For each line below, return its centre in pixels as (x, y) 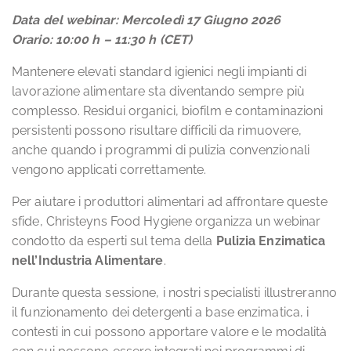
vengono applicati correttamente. (109, 170)
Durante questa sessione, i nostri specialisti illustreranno (174, 293)
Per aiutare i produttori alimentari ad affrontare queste (170, 202)
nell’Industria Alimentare (88, 261)
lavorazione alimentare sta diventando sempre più (158, 91)
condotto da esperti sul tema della (114, 241)
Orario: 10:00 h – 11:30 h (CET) (102, 40)
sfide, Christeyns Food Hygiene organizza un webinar (166, 221)
